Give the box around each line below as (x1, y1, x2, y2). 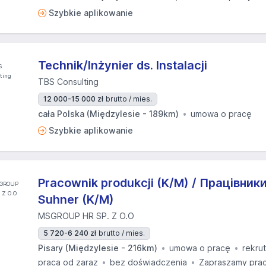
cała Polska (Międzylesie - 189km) (38, 109, 179, 119)
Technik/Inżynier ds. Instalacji (38, 58, 207, 72)
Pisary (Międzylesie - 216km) (38, 243, 157, 253)
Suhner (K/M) (38, 192, 114, 207)
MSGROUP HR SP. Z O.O (38, 211, 134, 221)
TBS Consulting (38, 77, 99, 87)
